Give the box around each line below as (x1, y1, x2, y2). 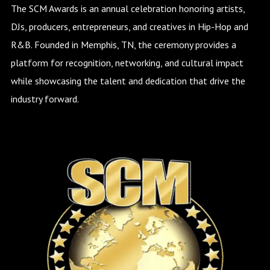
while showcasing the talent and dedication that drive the (10, 75, 245, 87)
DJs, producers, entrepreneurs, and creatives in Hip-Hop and (10, 20, 248, 33)
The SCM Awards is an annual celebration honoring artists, (10, 2, 245, 15)
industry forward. (10, 93, 79, 105)
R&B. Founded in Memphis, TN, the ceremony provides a (10, 39, 236, 51)
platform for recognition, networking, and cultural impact (10, 57, 243, 69)
